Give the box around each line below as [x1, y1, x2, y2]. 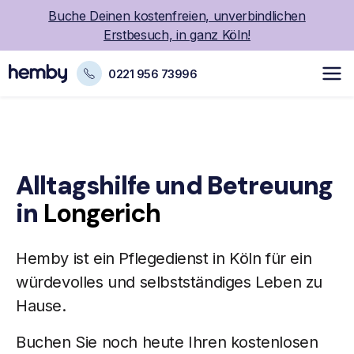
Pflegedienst [119, 249, 209, 268]
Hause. [16, 296, 66, 315]
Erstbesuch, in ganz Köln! [104, 27, 250, 43]
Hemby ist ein [16, 249, 119, 268]
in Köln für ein [208, 249, 312, 268]
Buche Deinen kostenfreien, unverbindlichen [48, 8, 306, 24]
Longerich [38, 197, 161, 230]
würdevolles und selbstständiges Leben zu [16, 273, 323, 292]
